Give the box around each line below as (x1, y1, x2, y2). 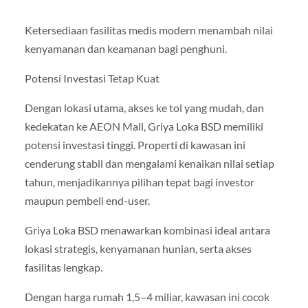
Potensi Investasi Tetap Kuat (24, 71, 159, 85)
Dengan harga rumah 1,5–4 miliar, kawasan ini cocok (24, 290, 269, 304)
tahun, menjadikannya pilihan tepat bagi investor (24, 175, 254, 189)
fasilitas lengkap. (24, 261, 102, 274)
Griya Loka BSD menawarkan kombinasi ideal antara (24, 223, 270, 237)
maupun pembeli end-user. (24, 194, 150, 208)
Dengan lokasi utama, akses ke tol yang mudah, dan (24, 101, 264, 115)
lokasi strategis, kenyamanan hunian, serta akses (24, 242, 252, 256)
